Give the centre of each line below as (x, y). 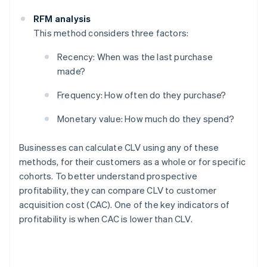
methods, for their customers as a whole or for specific (133, 162)
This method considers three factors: (111, 33)
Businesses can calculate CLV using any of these (119, 148)
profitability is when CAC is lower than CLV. (106, 219)
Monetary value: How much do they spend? (146, 119)
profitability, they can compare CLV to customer (118, 190)
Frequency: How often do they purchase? (142, 95)
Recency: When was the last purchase (135, 57)
